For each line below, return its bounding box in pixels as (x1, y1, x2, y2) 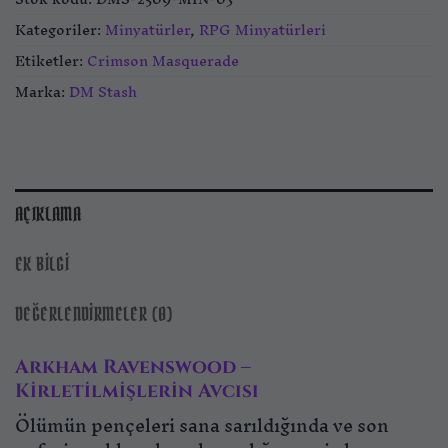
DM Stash (69, 74, 137, 108)
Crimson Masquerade (87, 43, 239, 77)
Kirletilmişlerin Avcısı (15, 378, 259, 405)
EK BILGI (15, 252, 70, 277)
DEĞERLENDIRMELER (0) (15, 302, 173, 327)
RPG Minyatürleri (199, 12, 326, 46)
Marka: (15, 74, 69, 108)
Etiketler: (15, 43, 87, 77)
